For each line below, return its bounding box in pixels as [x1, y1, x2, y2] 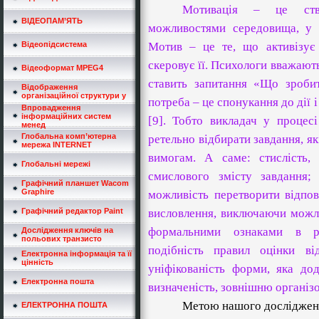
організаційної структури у [21, 91, 126, 100]
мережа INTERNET [21, 140, 92, 149]
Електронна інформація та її [21, 249, 132, 258]
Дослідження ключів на [21, 226, 113, 234]
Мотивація [182, 3, 254, 16]
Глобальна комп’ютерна [21, 132, 116, 140]
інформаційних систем [21, 112, 111, 120]
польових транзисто [21, 234, 102, 243]
